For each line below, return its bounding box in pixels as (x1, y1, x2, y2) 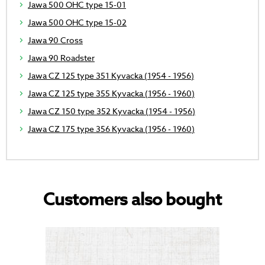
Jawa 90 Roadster (28, 52, 95, 64)
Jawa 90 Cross (28, 34, 83, 46)
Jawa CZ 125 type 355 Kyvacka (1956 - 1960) (28, 88, 195, 99)
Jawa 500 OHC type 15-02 (28, 17, 127, 28)
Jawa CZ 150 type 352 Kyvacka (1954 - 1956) (28, 105, 195, 117)
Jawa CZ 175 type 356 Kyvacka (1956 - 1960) (28, 123, 195, 135)
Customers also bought (43, 187, 222, 213)
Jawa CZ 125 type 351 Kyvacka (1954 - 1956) (28, 70, 194, 82)
